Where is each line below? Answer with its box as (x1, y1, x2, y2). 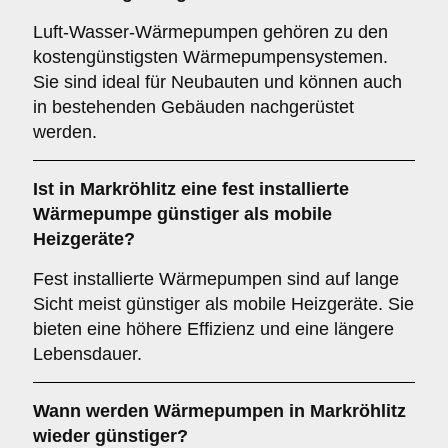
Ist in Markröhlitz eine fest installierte (33, 179, 349, 199)
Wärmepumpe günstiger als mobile (33, 204, 332, 224)
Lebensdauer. (33, 344, 142, 364)
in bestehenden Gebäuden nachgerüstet (33, 97, 354, 117)
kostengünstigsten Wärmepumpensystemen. (33, 47, 388, 67)
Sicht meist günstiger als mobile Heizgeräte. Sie (33, 294, 414, 314)
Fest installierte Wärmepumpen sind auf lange (33, 269, 399, 289)
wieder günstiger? (33, 426, 188, 446)
